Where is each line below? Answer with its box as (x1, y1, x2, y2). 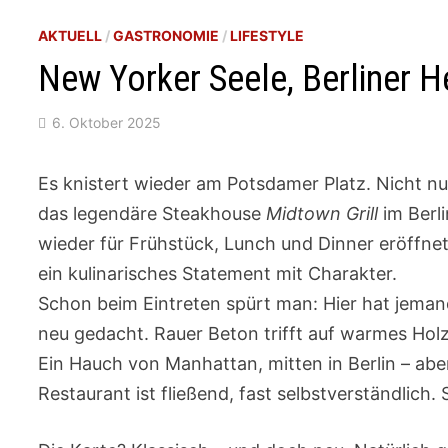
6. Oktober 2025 (52, 114, 162, 132)
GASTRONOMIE (113, 27, 220, 45)
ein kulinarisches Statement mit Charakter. (38, 263, 398, 285)
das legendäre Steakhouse (38, 203, 267, 225)
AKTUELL (38, 27, 103, 45)
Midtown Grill (266, 203, 379, 225)
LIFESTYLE (230, 27, 305, 45)
